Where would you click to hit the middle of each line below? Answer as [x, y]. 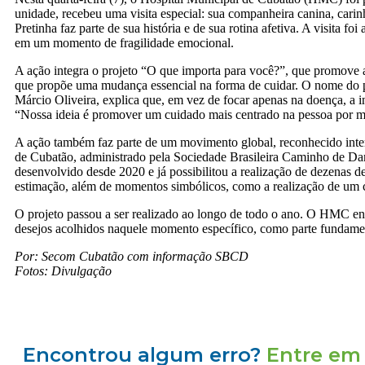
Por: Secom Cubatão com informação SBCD [132, 256]
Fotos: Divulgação [65, 271]
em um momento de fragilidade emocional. [124, 43]
